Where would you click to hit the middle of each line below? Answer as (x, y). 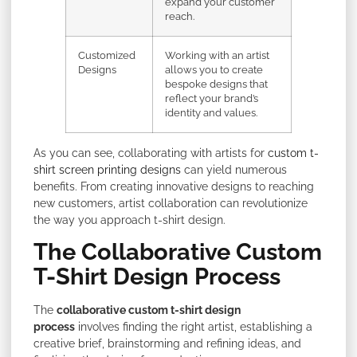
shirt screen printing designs (107, 169)
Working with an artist (217, 55)
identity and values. (211, 112)
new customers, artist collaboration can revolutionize (171, 203)
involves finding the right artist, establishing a (194, 327)
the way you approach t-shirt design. (129, 220)
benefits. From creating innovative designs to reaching (174, 186)
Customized (107, 55)
